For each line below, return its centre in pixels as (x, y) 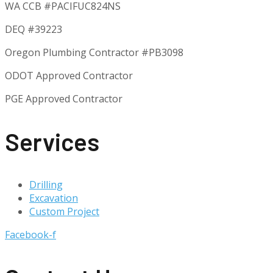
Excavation (54, 198)
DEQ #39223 (34, 30)
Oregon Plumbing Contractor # (77, 53)
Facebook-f (30, 234)
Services (52, 142)
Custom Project (64, 211)
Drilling (46, 184)
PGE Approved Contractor (64, 99)
